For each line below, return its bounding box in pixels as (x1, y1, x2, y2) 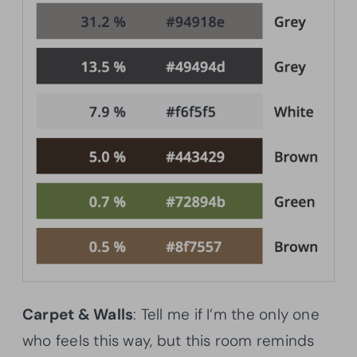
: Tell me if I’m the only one (133, 304, 320, 324)
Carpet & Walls (22, 304, 134, 324)
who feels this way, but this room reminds (22, 330, 315, 351)
